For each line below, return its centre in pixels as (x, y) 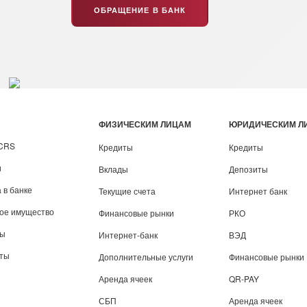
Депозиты (248, 169)
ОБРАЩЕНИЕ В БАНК (140, 10)
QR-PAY (244, 279)
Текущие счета (127, 191)
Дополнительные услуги (146, 257)
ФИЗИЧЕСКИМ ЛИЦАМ (145, 124)
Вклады (113, 169)
